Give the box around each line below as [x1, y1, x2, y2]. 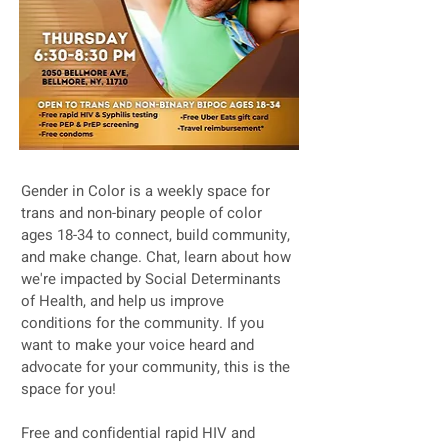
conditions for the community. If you [21, 312, 264, 334]
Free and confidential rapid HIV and [21, 422, 255, 444]
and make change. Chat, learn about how [21, 246, 291, 268]
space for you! [21, 378, 120, 400]
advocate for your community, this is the [21, 356, 290, 378]
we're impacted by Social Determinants [21, 268, 281, 290]
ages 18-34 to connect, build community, [21, 224, 290, 246]
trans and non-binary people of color [21, 202, 262, 224]
